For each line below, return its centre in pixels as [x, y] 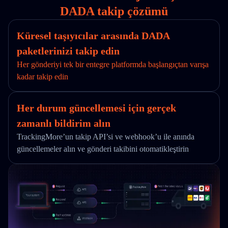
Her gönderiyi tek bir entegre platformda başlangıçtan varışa [113, 64]
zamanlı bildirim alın [64, 123]
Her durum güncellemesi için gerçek [96, 108]
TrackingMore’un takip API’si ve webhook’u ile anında [106, 137]
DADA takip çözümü [114, 11]
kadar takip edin [42, 77]
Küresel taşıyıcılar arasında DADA [93, 36]
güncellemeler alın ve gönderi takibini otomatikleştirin [103, 149]
